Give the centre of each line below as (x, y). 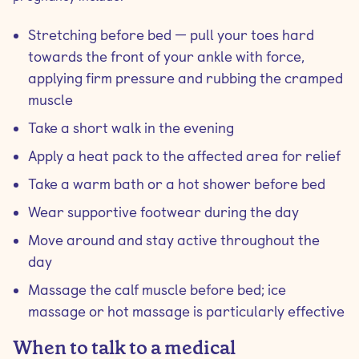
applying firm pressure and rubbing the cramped (186, 78)
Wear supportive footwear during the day (163, 212)
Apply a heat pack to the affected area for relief (184, 156)
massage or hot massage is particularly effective (186, 311)
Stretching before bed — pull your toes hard (171, 35)
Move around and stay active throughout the (174, 240)
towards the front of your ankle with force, (166, 56)
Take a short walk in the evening (131, 128)
